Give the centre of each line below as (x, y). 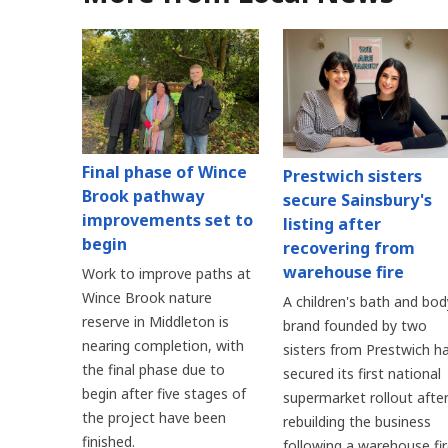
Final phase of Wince (164, 172)
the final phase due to (153, 370)
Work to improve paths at (166, 274)
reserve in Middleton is (155, 322)
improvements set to (167, 220)
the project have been (154, 418)
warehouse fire (343, 272)
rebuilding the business (356, 422)
